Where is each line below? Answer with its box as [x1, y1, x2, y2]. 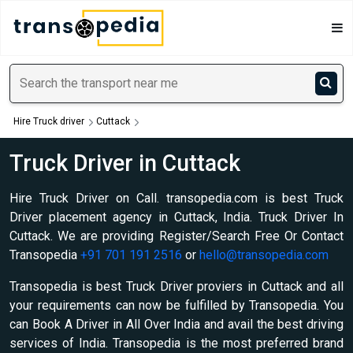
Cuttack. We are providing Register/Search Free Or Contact [9, 229, 344, 244]
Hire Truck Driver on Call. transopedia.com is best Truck [9, 191, 344, 206]
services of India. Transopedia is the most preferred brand [9, 336, 344, 351]
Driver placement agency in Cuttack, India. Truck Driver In [9, 210, 344, 225]
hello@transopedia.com [199, 247, 329, 263]
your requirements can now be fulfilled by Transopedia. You [9, 298, 344, 314]
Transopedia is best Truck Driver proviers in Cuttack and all [9, 279, 344, 295]
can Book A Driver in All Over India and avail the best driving [9, 317, 344, 333]
